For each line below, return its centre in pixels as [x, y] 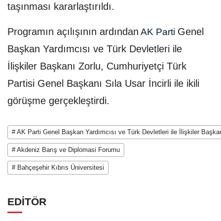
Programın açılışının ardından [73, 32]
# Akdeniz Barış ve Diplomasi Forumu [66, 150]
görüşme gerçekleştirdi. [58, 101]
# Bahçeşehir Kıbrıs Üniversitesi [58, 168]
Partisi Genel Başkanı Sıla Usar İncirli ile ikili [103, 84]
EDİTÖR [27, 202]
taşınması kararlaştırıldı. [61, 7]
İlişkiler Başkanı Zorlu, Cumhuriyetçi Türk [97, 66]
